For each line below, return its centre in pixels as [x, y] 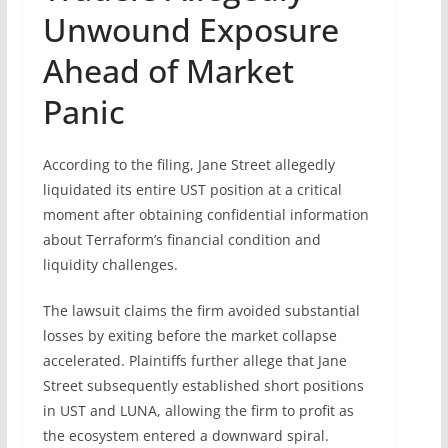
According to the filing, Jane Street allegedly [188, 164]
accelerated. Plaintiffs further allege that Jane [194, 360]
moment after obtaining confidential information [205, 214]
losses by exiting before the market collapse [189, 335]
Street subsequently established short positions [203, 385]
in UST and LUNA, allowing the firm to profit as [198, 410]
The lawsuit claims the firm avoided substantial [201, 310]
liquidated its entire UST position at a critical [192, 189]
